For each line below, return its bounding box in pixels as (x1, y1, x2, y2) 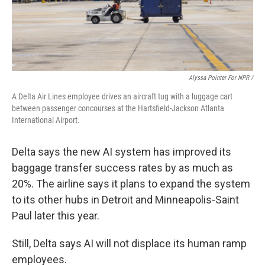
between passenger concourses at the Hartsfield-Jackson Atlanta (12, 103, 224, 113)
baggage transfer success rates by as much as (12, 161, 233, 174)
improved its (173, 145, 231, 158)
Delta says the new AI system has (12, 145, 170, 158)
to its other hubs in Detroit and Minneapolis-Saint (12, 193, 239, 206)
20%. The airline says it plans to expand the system (12, 177, 250, 190)
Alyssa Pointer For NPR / (189, 73, 253, 82)
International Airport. (12, 115, 80, 125)
